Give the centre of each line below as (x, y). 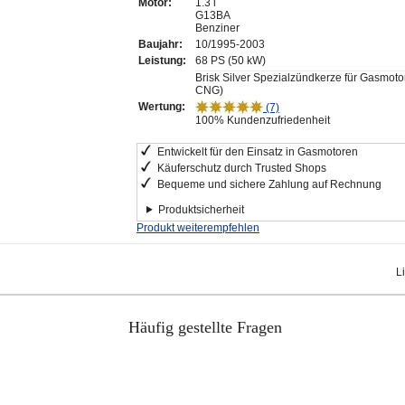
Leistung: (162, 60)
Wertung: (162, 106)
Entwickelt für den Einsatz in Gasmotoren (258, 151)
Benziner (217, 28)
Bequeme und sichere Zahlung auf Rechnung (269, 184)
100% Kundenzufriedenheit (263, 120)
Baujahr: (160, 44)
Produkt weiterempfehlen (198, 227)
